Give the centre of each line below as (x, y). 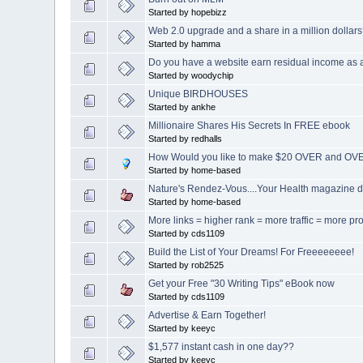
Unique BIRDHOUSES (199, 94)
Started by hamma (185, 43)
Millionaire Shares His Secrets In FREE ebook (250, 125)
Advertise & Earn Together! (207, 315)
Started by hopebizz (188, 12)
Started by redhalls (186, 138)
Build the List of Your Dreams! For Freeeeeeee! (252, 252)
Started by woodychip (191, 75)
